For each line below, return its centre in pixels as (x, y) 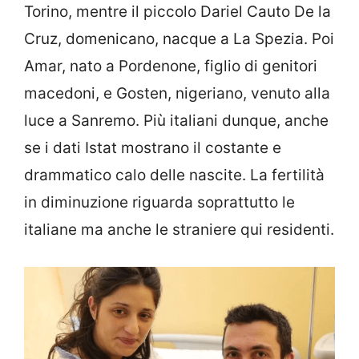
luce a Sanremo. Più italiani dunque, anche (176, 121)
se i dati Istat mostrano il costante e (153, 148)
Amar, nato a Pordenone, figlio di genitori (171, 67)
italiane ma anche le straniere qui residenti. (179, 230)
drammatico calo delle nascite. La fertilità (174, 175)
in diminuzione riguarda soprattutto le (159, 203)
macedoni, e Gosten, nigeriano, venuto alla (177, 94)
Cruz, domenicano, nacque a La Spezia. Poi (179, 39)
